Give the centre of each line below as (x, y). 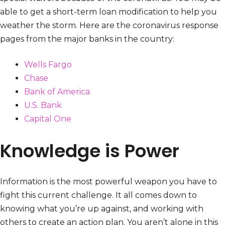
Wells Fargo (48, 65)
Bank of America (57, 92)
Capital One (48, 119)
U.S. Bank (43, 105)
